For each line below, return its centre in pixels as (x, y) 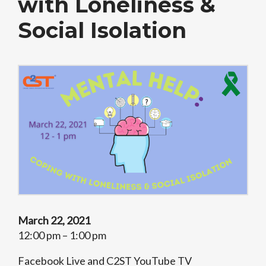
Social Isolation (102, 30)
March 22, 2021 (54, 220)
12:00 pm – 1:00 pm (62, 235)
